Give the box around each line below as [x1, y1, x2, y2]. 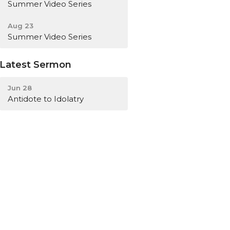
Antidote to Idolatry [8, 94, 84, 104]
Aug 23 [8, 21, 34, 30]
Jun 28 [8, 84, 32, 92]
